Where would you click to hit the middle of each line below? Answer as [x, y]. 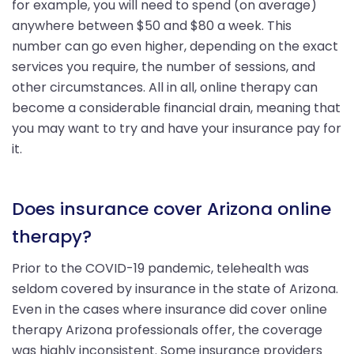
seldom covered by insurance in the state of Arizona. [175, 288]
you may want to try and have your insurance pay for [177, 128]
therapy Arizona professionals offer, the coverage [167, 330]
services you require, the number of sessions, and [164, 66]
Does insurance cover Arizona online [171, 209]
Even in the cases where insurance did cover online [169, 309]
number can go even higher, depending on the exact [175, 46]
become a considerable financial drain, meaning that [176, 107]
